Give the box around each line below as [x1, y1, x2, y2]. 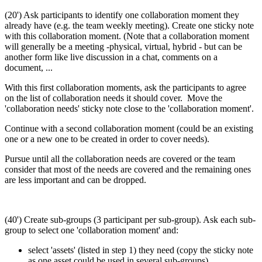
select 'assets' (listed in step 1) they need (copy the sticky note [28, 244, 253, 255]
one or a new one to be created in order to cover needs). [5, 133, 209, 144]
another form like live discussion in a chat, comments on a [5, 51, 218, 62]
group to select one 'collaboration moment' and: [5, 225, 178, 235]
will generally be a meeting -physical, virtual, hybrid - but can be [5, 41, 242, 51]
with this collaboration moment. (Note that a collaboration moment [5, 30, 249, 41]
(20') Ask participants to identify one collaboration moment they [5, 9, 239, 20]
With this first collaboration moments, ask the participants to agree [5, 82, 246, 92]
